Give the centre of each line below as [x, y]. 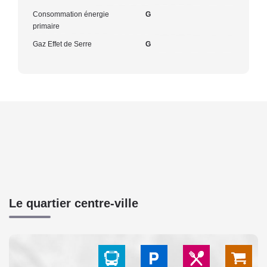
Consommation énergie [71, 14]
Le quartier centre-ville [74, 203]
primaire [46, 26]
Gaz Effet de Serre [62, 44]
